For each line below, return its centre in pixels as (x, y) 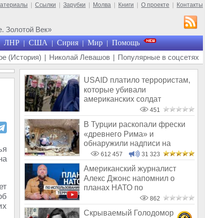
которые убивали (115, 90)
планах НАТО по (113, 187)
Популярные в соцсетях (158, 57)
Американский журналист (130, 169)
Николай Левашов (80, 57)
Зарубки (74, 5)
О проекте (155, 5)
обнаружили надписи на (127, 143)
